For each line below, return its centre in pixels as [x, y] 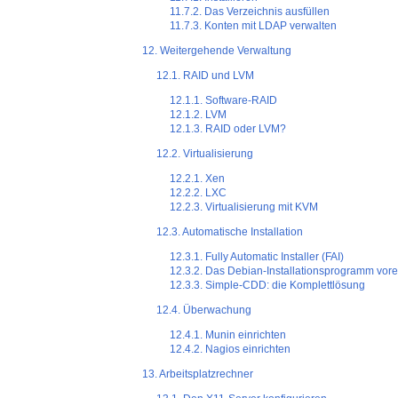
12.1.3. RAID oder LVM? [228, 129]
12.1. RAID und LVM [205, 76]
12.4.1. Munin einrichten [228, 335]
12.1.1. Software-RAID [224, 101]
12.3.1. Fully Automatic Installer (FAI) [257, 257]
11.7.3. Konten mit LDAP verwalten [254, 26]
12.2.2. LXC [199, 193]
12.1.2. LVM [199, 115]
